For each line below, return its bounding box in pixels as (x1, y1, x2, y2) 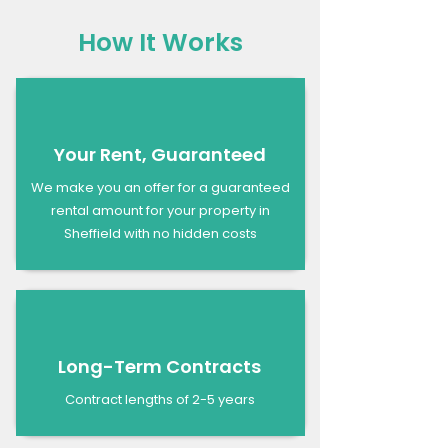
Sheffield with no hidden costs (63, 223, 257, 243)
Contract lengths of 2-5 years (65, 389, 255, 409)
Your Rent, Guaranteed (53, 141, 266, 167)
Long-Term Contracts (58, 353, 261, 379)
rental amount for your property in (50, 200, 270, 220)
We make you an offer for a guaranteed (30, 177, 290, 197)
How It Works (77, 24, 243, 60)
